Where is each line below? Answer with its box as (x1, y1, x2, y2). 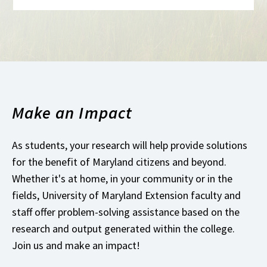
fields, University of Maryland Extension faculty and (12, 188, 241, 202)
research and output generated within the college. (12, 221, 235, 235)
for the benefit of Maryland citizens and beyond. (12, 154, 226, 169)
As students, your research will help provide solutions (12, 138, 247, 152)
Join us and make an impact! (12, 238, 145, 252)
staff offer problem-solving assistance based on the (12, 204, 240, 219)
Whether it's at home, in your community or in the (12, 171, 232, 185)
